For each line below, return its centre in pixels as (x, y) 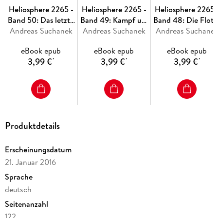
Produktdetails (32, 126)
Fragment (41, 30)
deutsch (18, 189)
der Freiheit (187, 30)
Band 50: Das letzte (41, 20)
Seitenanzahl (26, 204)
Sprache (18, 176)
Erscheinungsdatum (38, 149)
